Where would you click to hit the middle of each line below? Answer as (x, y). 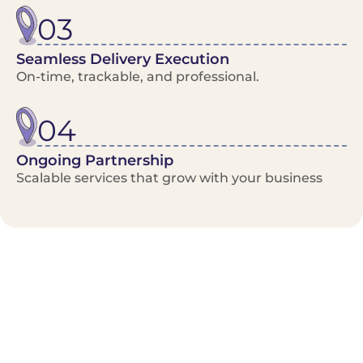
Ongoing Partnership (95, 161)
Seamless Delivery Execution (123, 60)
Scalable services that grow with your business (169, 178)
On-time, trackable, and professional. (138, 77)
